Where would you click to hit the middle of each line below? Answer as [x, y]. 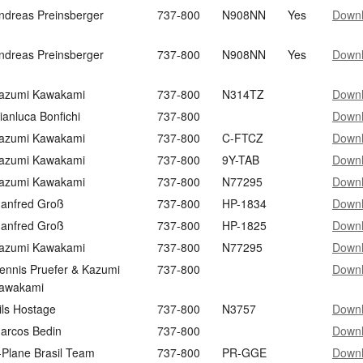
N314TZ [243, 94]
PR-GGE [244, 352]
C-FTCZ [243, 138]
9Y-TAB [241, 160]
